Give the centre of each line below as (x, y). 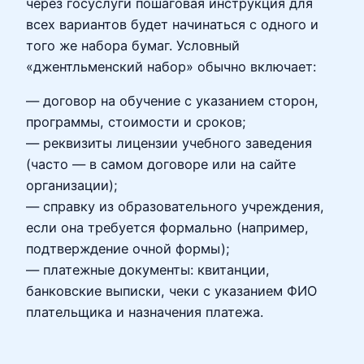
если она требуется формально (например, (167, 228)
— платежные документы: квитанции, (148, 270)
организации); (72, 186)
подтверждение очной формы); (128, 249)
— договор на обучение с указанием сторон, (172, 101)
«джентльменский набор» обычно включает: (171, 66)
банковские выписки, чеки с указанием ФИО (171, 291)
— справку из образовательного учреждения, (175, 207)
